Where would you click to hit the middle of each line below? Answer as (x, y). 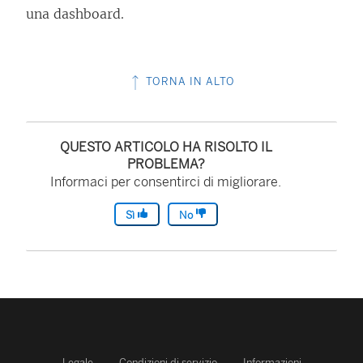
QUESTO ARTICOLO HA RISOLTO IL (166, 147)
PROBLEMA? (166, 164)
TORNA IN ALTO (189, 81)
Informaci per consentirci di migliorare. (166, 182)
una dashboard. (75, 14)
